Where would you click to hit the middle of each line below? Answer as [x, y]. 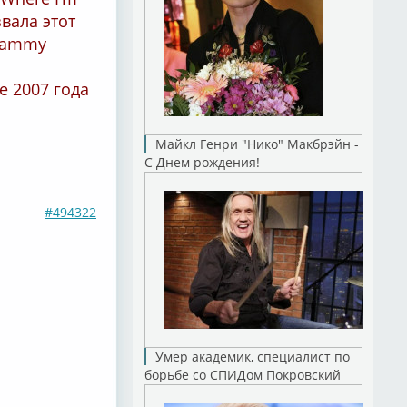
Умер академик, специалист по [252, 357]
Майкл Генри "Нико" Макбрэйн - [257, 144]
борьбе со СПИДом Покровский [242, 375]
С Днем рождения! [202, 162]
